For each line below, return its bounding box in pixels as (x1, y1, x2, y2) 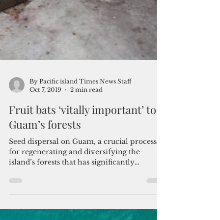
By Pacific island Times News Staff (29, 142, 132, 150)
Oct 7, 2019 (29, 151, 61, 158)
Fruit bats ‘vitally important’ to (9, 167, 156, 182)
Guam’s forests (9, 182, 81, 196)
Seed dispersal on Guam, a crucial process (9, 202, 157, 211)
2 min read (70, 151, 103, 158)
